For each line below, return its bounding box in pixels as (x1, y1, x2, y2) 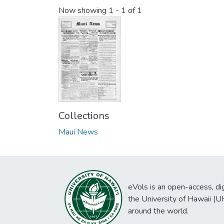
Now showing (58, 5, 108, 16)
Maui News (58, 126, 98, 138)
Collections (58, 109, 109, 123)
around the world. (128, 205, 188, 216)
